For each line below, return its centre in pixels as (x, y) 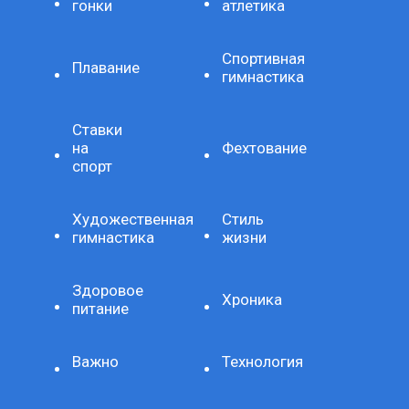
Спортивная (263, 59)
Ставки (98, 130)
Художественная (133, 220)
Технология (262, 362)
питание (101, 309)
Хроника (252, 300)
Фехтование (264, 148)
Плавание (106, 68)
